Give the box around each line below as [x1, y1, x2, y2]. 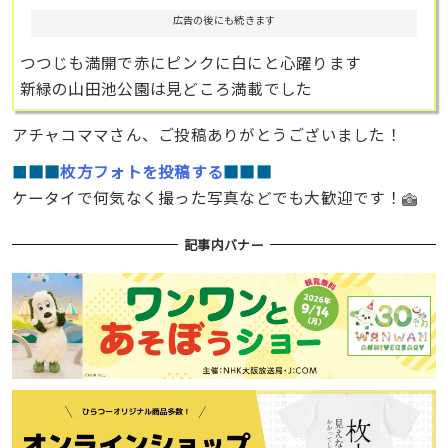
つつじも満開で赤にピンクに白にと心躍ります [19, 50, 362, 73]
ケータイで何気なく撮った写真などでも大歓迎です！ [11, 185, 402, 208]
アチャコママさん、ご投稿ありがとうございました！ [11, 123, 402, 146]
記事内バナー [184, 235, 264, 255]
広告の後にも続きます [172, 11, 276, 27]
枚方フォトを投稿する [60, 159, 224, 182]
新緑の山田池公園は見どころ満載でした [19, 76, 313, 99]
